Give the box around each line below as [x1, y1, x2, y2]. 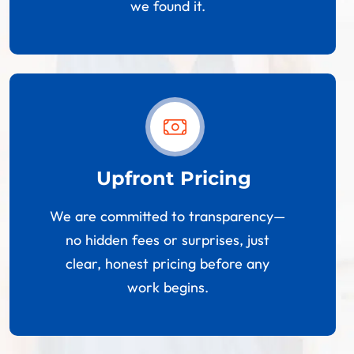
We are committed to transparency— [50, 207, 286, 226]
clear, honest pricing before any [66, 254, 270, 273]
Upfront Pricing [96, 167, 252, 190]
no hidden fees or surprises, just [66, 231, 270, 250]
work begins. [126, 278, 209, 297]
